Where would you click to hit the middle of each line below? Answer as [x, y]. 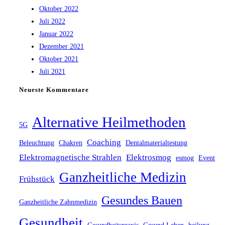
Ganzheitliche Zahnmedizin [58, 202]
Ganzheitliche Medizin [123, 177]
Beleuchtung [37, 143]
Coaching [104, 142]
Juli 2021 [52, 72]
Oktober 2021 [59, 59]
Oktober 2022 [59, 9]
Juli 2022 [52, 22]
